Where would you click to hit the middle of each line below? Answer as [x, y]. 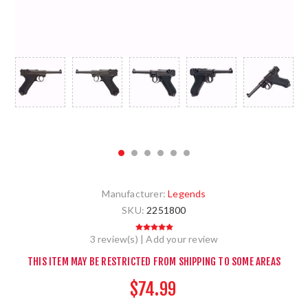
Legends [187, 194]
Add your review [182, 239]
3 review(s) [114, 239]
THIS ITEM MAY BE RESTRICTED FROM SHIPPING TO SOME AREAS [154, 262]
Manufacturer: [134, 194]
